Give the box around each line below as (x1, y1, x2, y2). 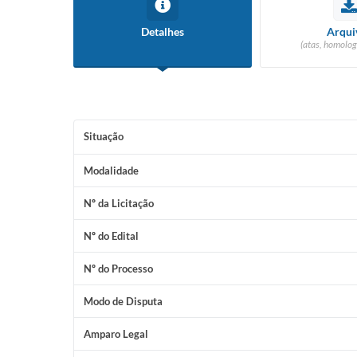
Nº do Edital (84, 229, 139, 242)
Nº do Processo (84, 262, 153, 275)
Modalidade (84, 164, 139, 177)
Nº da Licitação (84, 197, 154, 210)
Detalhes (141, 25, 184, 38)
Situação (84, 130, 124, 143)
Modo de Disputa (84, 295, 163, 308)
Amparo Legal (84, 328, 148, 340)
